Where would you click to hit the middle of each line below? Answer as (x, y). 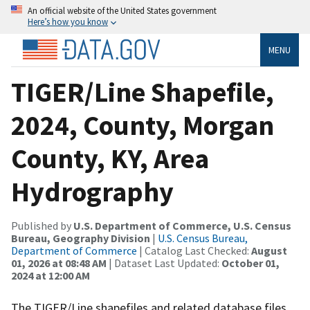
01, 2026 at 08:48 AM (59, 263)
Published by (42, 225)
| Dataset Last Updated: (164, 263)
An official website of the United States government (122, 10)
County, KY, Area (110, 158)
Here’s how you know (68, 21)
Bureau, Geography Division (81, 238)
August (269, 250)
